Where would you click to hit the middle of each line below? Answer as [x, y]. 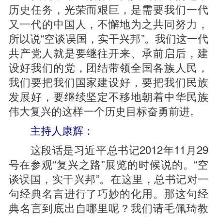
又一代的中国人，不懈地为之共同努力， [108, 23]
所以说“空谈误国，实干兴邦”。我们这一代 [108, 38]
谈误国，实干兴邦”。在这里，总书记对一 [108, 178]
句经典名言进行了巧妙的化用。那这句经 [108, 193]
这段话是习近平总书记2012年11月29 [108, 149]
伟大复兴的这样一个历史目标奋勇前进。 [104, 110]
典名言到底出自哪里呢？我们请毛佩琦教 [108, 207]
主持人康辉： [62, 130]
